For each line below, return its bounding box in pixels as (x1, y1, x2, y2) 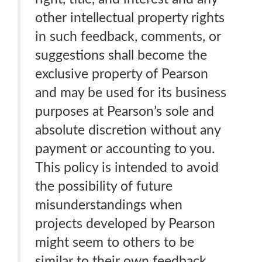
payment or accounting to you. (35, 142, 215, 156)
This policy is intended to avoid (35, 161, 219, 174)
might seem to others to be (35, 236, 194, 249)
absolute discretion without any (35, 123, 221, 137)
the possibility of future (35, 180, 173, 193)
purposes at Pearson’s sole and (35, 105, 214, 118)
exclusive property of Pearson (35, 67, 208, 81)
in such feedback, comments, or (35, 30, 221, 43)
